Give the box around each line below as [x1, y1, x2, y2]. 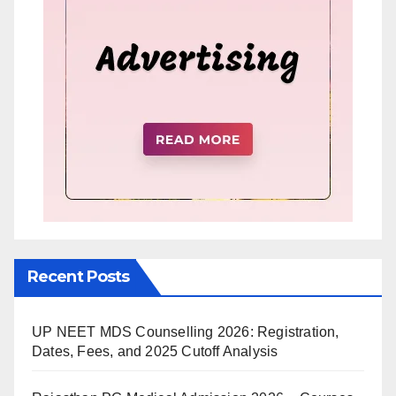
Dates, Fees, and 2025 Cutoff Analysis [32, 344, 278, 360]
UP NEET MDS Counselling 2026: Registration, [32, 324, 339, 340]
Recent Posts [27, 267, 130, 287]
